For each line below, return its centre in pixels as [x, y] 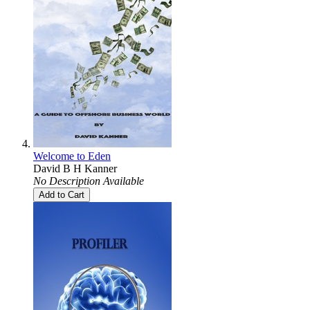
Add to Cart [62, 194]
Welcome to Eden [72, 156]
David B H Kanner [75, 168]
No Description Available [89, 181]
